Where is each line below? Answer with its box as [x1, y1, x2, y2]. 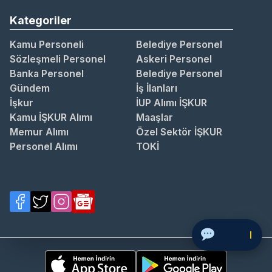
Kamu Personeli [10, 38, 84, 51]
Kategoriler [10, 14, 72, 27]
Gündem [10, 82, 50, 95]
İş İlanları [136, 82, 177, 95]
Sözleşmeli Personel [10, 53, 106, 66]
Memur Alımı [10, 126, 69, 138]
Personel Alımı [10, 140, 78, 153]
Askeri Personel [136, 53, 212, 66]
